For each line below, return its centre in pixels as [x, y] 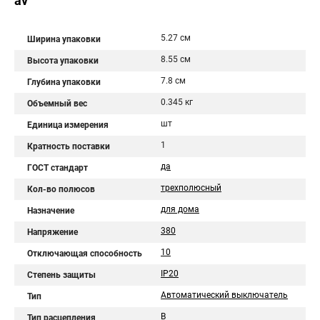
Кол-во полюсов [61, 189]
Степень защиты [61, 275]
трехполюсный [191, 188]
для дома [180, 209]
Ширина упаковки [64, 39]
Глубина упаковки [64, 82]
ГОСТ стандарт [57, 168]
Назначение [51, 211]
